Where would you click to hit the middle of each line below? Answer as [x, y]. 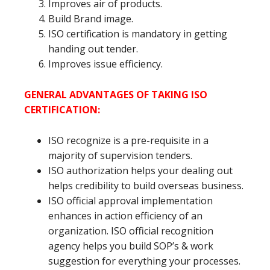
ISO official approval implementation [130, 201]
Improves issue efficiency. [105, 64]
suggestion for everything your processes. [144, 261]
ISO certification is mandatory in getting [138, 34]
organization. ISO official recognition [131, 231]
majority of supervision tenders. [120, 156]
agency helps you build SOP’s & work [131, 246]
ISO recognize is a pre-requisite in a [128, 141]
